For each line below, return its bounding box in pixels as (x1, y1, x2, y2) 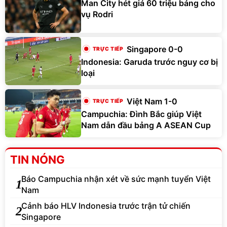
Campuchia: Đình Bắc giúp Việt (81, 108, 202, 119)
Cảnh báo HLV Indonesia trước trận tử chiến (21, 200, 191, 211)
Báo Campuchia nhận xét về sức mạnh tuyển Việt (21, 173, 211, 184)
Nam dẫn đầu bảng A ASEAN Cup (81, 120, 211, 130)
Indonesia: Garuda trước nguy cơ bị (81, 56, 218, 67)
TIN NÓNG (10, 153, 65, 166)
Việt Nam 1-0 (126, 96, 177, 106)
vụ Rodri (81, 9, 113, 20)
